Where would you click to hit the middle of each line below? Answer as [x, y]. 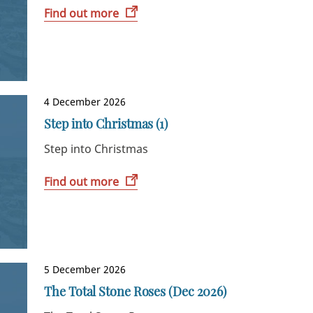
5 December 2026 [85, 270]
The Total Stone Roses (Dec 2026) [136, 292]
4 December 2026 [85, 101]
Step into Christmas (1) [106, 123]
